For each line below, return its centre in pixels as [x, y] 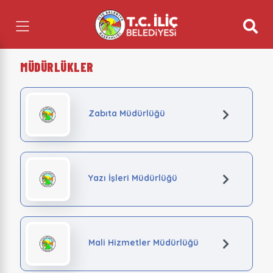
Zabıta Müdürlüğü [126, 113]
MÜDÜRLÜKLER [57, 67]
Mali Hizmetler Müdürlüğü [143, 242]
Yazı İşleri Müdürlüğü [133, 178]
